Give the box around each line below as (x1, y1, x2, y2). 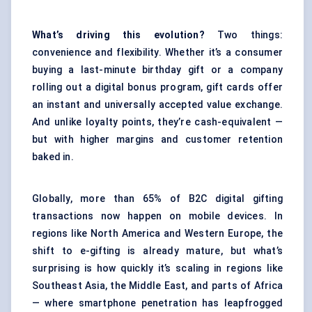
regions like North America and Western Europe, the (32, 228, 283, 240)
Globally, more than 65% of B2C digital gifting (32, 193, 283, 205)
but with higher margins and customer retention (32, 134, 283, 146)
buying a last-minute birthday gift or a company (32, 64, 283, 76)
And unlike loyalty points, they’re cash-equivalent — (32, 116, 283, 128)
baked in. (32, 151, 74, 163)
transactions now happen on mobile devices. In (32, 210, 283, 222)
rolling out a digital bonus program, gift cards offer (32, 81, 283, 93)
